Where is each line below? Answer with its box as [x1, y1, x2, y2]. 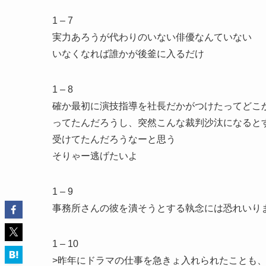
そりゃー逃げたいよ [52, 150, 138, 161]
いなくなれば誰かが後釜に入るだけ [52, 48, 204, 59]
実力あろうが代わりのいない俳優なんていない [52, 31, 252, 42]
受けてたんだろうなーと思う [52, 134, 176, 144]
